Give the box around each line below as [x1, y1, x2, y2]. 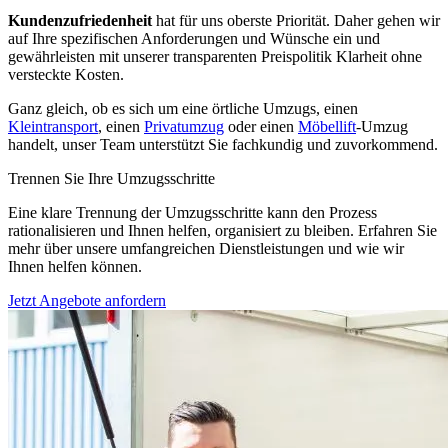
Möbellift [298, 118, 356, 136]
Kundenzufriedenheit [8, 12, 152, 30]
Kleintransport [8, 118, 98, 136]
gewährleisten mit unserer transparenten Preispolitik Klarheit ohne [8, 48, 422, 66]
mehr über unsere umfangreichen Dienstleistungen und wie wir [8, 240, 404, 258]
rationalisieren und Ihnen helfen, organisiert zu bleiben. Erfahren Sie [8, 222, 437, 240]
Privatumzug [144, 118, 224, 136]
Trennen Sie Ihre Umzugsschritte [8, 170, 215, 188]
